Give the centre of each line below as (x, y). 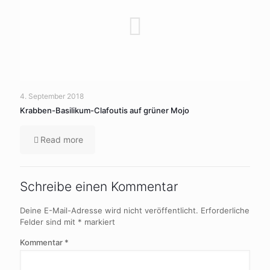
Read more (62, 140)
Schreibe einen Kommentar (99, 187)
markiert (99, 222)
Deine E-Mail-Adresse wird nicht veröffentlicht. (109, 210)
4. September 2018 (52, 96)
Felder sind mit (49, 222)
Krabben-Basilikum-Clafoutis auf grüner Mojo (105, 110)
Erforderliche (225, 210)
